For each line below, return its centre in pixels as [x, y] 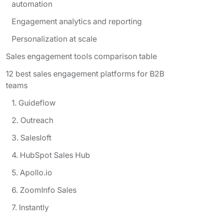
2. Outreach [32, 120]
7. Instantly [30, 207]
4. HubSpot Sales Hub [51, 155]
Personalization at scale [54, 39]
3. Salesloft [31, 137]
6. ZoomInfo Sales [44, 190]
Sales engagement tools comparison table [81, 56]
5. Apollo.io [32, 172]
